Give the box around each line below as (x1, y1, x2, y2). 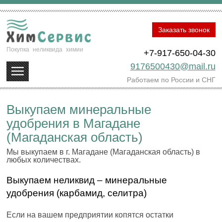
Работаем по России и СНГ (126, 76, 216, 84)
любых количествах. (6, 156, 81, 165)
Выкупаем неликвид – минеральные (6, 175, 167, 186)
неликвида (33, 46, 63, 53)
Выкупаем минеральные (6, 103, 152, 116)
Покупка (6, 46, 31, 53)
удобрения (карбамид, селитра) (6, 188, 147, 199)
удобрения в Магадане (6, 116, 141, 130)
